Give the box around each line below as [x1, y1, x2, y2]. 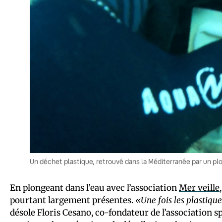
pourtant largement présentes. [10, 195, 135, 206]
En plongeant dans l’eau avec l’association [10, 182, 179, 194]
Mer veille [179, 182, 220, 194]
